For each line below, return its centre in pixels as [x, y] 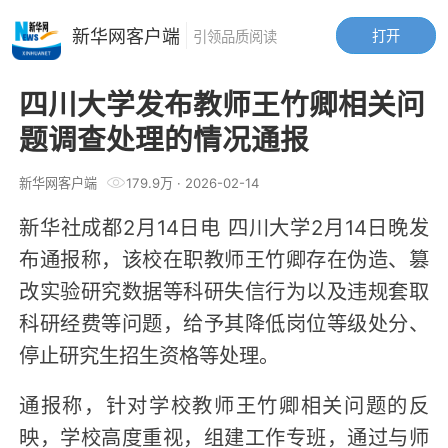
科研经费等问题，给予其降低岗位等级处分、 [224, 321]
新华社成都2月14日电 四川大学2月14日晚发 [224, 225]
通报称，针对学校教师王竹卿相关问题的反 [224, 403]
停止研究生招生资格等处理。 [149, 353]
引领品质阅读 [234, 35]
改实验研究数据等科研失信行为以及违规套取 [224, 289]
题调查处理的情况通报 [164, 138]
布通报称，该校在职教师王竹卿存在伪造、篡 [224, 257]
